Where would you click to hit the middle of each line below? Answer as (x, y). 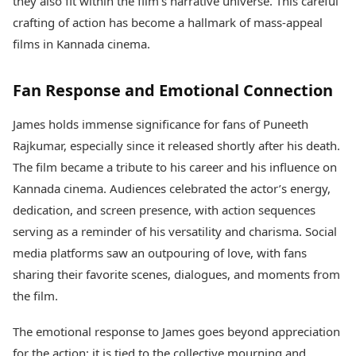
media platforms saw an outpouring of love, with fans (160, 253)
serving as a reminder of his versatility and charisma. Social (175, 231)
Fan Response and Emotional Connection (173, 90)
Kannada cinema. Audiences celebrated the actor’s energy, (172, 188)
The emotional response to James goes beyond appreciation (176, 331)
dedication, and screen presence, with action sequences (164, 210)
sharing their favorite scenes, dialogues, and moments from (176, 274)
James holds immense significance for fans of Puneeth (161, 124)
